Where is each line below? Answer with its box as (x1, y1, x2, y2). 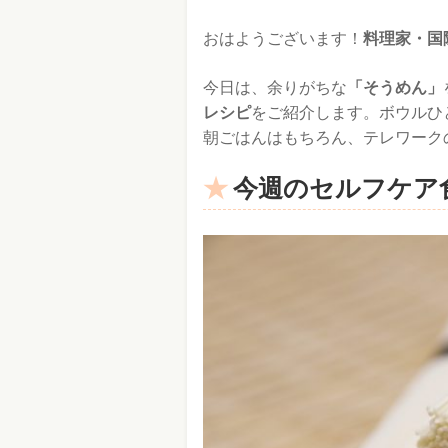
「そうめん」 (347, 79, 443, 96)
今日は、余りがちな (203, 79, 347, 96)
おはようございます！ (203, 30, 363, 47)
